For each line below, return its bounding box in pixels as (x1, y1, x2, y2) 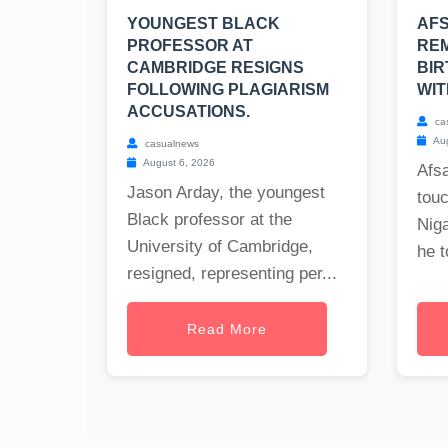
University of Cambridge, (127, 237, 313, 257)
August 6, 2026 (141, 157, 215, 169)
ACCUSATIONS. (127, 103, 250, 121)
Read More (187, 321, 267, 338)
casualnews (142, 138, 199, 150)
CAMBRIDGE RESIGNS (127, 59, 304, 77)
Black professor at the (127, 210, 292, 230)
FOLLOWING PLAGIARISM (127, 81, 329, 99)
